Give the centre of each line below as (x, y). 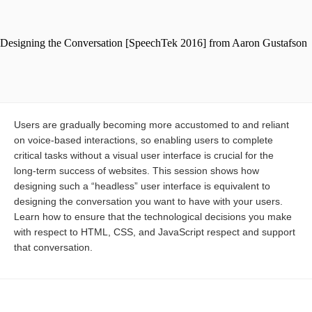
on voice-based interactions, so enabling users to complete (143, 140)
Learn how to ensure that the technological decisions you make (153, 216)
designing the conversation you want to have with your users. (148, 201)
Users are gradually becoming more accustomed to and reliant (151, 124)
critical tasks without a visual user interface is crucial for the (144, 155)
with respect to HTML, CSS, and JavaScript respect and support (155, 232)
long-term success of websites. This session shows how (136, 170)
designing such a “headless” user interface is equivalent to (142, 186)
